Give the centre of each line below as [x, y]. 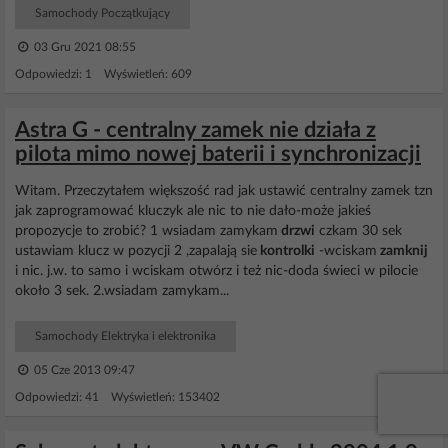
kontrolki [286, 251]
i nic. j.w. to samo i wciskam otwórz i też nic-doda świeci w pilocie [216, 271]
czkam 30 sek [358, 231]
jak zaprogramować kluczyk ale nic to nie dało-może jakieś [193, 211]
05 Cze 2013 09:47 [83, 370]
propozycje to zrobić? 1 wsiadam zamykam [146, 231]
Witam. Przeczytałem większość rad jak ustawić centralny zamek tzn [224, 191]
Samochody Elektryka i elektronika [125, 336]
